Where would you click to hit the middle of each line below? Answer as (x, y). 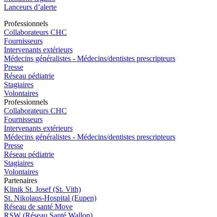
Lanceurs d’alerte (30, 7)
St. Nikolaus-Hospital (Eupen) (50, 198)
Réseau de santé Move (38, 206)
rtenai (20, 180)
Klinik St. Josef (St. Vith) (42, 189)
